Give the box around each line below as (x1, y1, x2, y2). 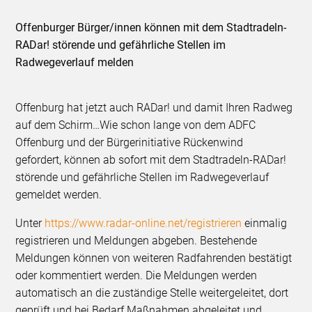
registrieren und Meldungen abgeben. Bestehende (15, 234, 258, 248)
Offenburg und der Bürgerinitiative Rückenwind (15, 136, 244, 150)
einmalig (242, 217, 288, 231)
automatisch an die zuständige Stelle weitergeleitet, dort (15, 286, 289, 300)
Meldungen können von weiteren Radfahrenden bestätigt (15, 251, 292, 265)
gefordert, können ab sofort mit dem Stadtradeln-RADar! (15, 153, 287, 167)
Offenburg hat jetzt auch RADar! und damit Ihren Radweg (15, 101, 293, 115)
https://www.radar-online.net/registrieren (45, 217, 242, 231)
